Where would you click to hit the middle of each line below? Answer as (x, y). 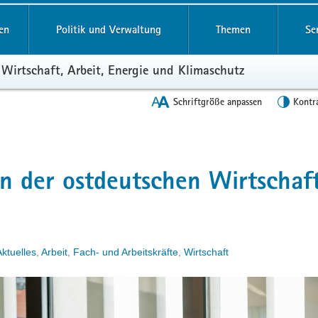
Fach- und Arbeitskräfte (126, 252)
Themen (233, 29)
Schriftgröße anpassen (218, 102)
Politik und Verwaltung (108, 29)
